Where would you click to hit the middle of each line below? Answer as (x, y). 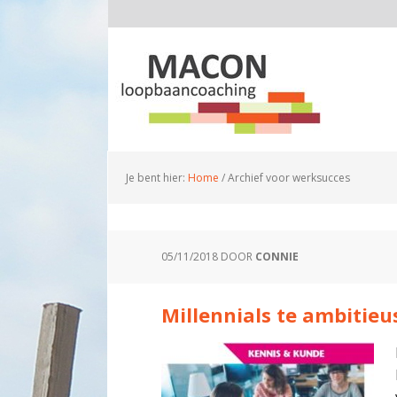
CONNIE (277, 257)
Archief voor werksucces (288, 178)
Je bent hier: (157, 178)
